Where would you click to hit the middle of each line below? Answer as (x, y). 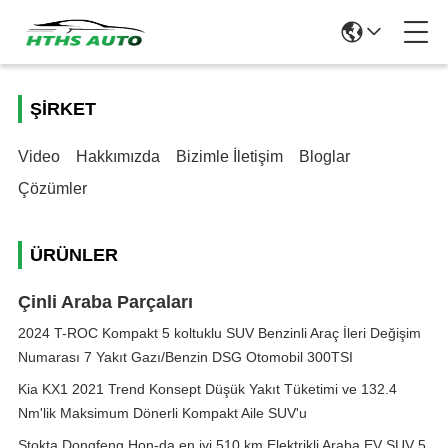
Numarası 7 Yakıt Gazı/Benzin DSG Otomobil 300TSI (185, 357)
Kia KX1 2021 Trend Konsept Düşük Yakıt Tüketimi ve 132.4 (207, 389)
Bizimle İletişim (229, 156)
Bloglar (324, 156)
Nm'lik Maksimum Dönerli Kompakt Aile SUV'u (162, 413)
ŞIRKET (63, 109)
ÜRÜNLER (74, 255)
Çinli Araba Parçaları (105, 302)
